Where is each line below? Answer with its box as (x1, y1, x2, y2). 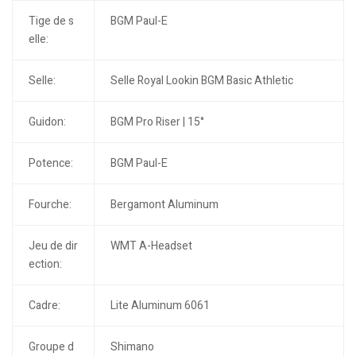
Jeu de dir (28, 238, 78, 255)
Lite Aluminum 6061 (110, 297, 210, 315)
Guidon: (28, 114, 66, 131)
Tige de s (28, 13, 74, 30)
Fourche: (28, 196, 72, 214)
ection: (28, 256, 62, 273)
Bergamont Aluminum (110, 196, 219, 214)
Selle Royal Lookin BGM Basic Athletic (110, 72, 293, 90)
